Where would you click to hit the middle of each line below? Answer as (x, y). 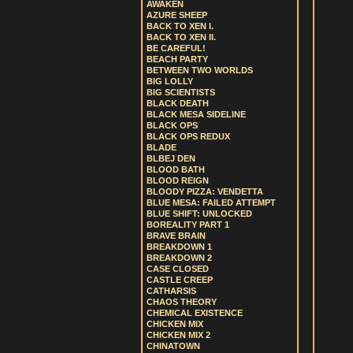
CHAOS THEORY (182, 302)
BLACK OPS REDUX (188, 136)
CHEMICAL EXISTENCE (195, 313)
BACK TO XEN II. (181, 37)
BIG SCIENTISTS (181, 92)
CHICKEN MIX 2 (178, 335)
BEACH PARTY (177, 59)
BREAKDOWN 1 (179, 247)
